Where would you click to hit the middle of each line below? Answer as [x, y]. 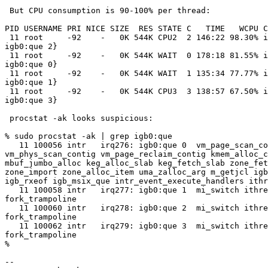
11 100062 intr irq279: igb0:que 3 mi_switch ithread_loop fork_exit [12, 226]
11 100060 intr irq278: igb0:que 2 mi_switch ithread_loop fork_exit [12, 208]
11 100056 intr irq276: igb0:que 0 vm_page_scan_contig [12, 145]
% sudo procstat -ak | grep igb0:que [89, 136]
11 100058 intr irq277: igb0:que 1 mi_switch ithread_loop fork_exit [12, 190]
